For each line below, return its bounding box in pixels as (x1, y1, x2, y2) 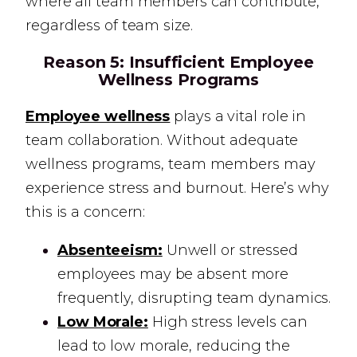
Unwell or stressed (162, 241, 298, 259)
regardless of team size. (25, 17, 193, 34)
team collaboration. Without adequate (25, 131, 299, 149)
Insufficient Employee (124, 53, 314, 72)
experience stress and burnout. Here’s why (25, 179, 329, 197)
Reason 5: (43, 53, 125, 72)
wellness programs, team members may (25, 155, 316, 173)
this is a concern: (25, 203, 146, 221)
